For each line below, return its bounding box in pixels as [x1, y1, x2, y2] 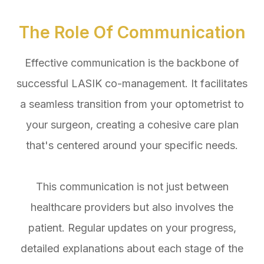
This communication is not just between [35, 180, 229, 193]
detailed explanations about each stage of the [21, 242, 243, 255]
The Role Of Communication [18, 22, 246, 43]
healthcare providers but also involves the [31, 201, 233, 214]
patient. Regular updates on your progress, [28, 222, 236, 235]
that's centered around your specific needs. [26, 139, 238, 152]
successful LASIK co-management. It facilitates [16, 77, 247, 90]
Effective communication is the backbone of [25, 57, 239, 70]
